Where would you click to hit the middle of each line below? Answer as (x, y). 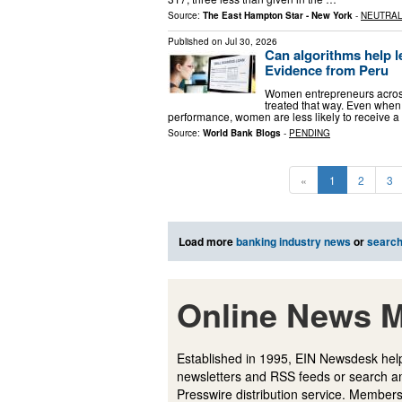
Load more (207, 241)
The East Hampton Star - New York (278, 16)
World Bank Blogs (242, 132)
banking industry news (293, 241)
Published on (197, 42)
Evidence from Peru (327, 70)
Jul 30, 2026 (251, 42)
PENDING (310, 132)
